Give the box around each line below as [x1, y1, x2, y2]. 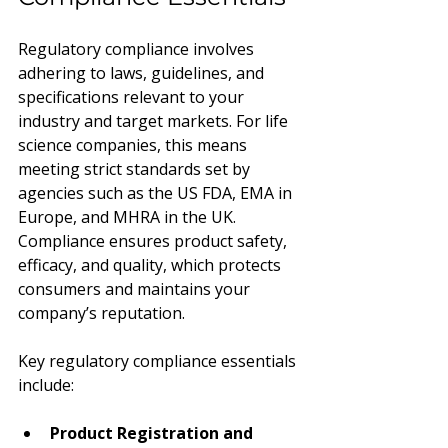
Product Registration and [50, 422, 257, 444]
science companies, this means [18, 134, 251, 156]
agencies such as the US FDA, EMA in [18, 182, 296, 204]
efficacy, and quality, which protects [18, 254, 285, 276]
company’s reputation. [18, 302, 185, 324]
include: [18, 374, 74, 396]
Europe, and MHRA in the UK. [18, 206, 240, 228]
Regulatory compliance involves [18, 38, 258, 60]
